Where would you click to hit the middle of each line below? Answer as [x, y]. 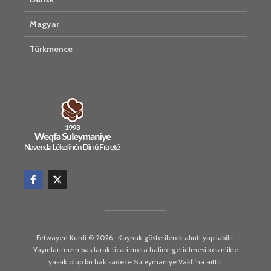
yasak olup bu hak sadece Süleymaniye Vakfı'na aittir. [135, 262]
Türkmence [51, 49]
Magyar [44, 24]
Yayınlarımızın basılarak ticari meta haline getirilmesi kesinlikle [135, 250]
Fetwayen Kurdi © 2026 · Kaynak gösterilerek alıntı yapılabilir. [135, 237]
